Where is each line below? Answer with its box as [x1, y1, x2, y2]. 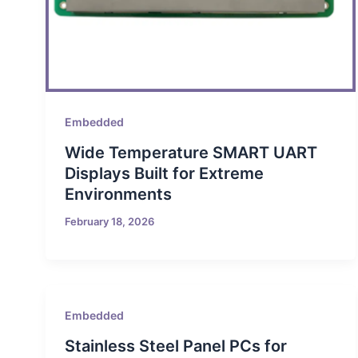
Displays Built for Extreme [64, 163, 264, 183]
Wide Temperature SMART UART [64, 142, 317, 162]
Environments [64, 184, 172, 204]
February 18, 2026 [64, 214, 154, 228]
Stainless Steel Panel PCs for [64, 336, 287, 356]
